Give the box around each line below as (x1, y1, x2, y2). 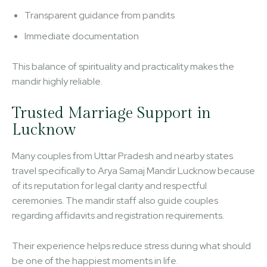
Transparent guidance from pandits (24, 8, 175, 21)
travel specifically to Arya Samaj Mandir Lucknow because (12, 164, 255, 177)
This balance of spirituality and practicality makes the (12, 60, 234, 73)
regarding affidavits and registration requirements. (12, 209, 224, 222)
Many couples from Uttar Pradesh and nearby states (12, 149, 233, 162)
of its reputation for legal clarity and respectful (12, 179, 207, 192)
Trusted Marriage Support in (12, 104, 211, 122)
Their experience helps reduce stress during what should (12, 239, 251, 252)
